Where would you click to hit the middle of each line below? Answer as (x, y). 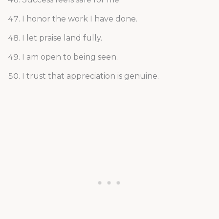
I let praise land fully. (62, 38)
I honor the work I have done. (79, 19)
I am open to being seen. (70, 57)
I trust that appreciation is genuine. (90, 76)
